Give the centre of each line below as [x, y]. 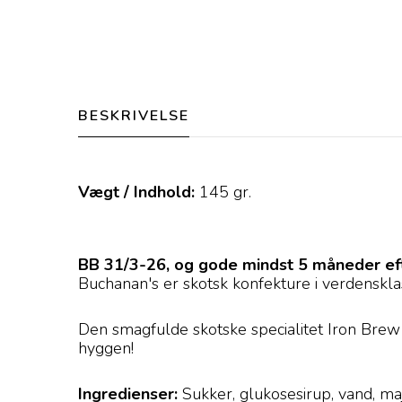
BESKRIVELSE [134, 116]
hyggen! [106, 348]
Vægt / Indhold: [136, 192]
